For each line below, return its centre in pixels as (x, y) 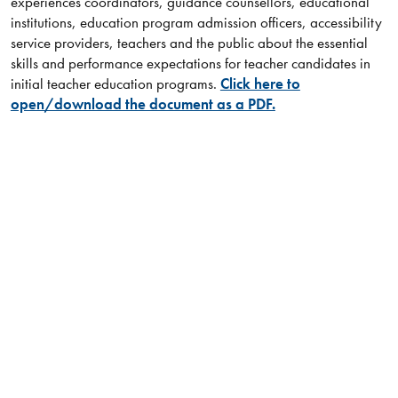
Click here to (260, 84)
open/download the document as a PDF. (143, 104)
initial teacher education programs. (115, 84)
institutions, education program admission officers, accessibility (196, 23)
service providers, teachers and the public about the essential (189, 43)
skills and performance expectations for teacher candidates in (190, 64)
